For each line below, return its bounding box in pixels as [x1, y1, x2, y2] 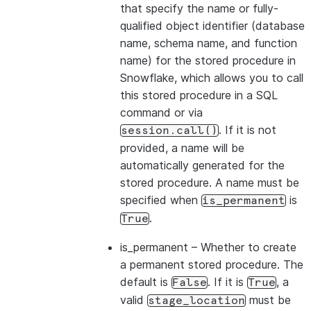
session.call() [121, 125, 218, 136]
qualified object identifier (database [120, 19, 305, 33]
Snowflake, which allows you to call [120, 71, 303, 85]
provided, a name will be [120, 141, 244, 155]
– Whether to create [188, 240, 296, 254]
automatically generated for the [120, 158, 285, 172]
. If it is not [219, 123, 276, 137]
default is [120, 275, 171, 289]
